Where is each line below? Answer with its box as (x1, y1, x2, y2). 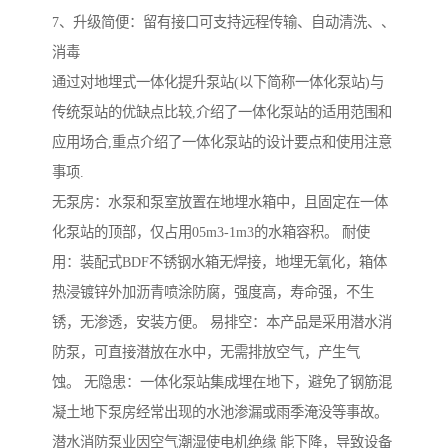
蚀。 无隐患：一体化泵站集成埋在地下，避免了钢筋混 (52, 373, 392, 390)
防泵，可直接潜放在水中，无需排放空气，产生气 (52, 343, 360, 360)
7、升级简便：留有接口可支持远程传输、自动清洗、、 (52, 13, 395, 30)
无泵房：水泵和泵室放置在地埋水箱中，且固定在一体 (52, 193, 388, 210)
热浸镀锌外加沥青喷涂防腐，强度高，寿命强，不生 (52, 283, 374, 300)
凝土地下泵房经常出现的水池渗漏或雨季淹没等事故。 (52, 403, 388, 420)
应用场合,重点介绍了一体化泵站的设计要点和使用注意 (52, 133, 392, 150)
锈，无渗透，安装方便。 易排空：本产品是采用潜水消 (52, 313, 392, 330)
